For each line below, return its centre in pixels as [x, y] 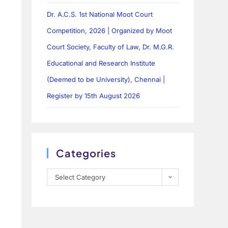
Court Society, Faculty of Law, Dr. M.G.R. [111, 47]
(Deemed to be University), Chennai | [106, 80]
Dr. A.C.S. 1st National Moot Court [100, 15]
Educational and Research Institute [101, 63]
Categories [86, 153]
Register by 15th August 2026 [94, 96]
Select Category [80, 177]
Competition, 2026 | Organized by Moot [110, 31]
